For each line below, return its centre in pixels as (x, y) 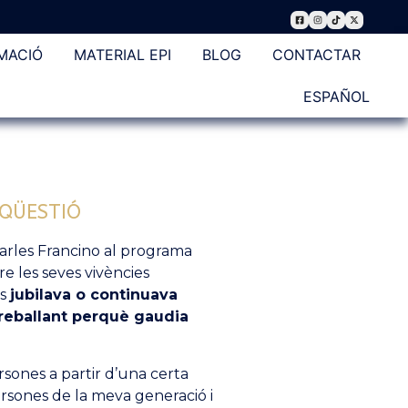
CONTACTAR (316, 55)
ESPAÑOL (336, 97)
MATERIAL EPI (122, 55)
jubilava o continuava (93, 295)
